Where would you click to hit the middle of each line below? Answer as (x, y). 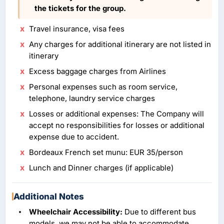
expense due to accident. (74, 137)
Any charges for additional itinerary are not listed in (120, 44)
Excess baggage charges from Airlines (97, 71)
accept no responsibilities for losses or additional (117, 125)
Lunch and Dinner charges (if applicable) (101, 168)
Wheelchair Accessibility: (76, 212)
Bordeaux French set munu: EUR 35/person (106, 152)
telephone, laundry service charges (92, 98)
